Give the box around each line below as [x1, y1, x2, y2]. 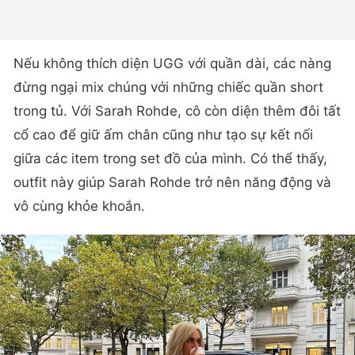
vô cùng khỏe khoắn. [13, 197, 145, 214]
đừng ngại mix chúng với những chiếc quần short [13, 78, 323, 95]
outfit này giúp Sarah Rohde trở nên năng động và [13, 174, 331, 190]
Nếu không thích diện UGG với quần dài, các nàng [13, 55, 331, 71]
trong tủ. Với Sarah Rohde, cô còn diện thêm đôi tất [13, 102, 341, 119]
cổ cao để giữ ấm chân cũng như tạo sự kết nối [13, 126, 313, 143]
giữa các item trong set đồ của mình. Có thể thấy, [13, 150, 327, 166]
